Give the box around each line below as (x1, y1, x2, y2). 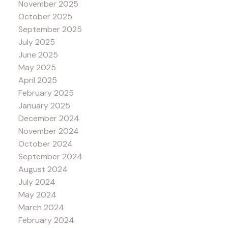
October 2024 (18, 138, 73, 149)
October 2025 (18, 11, 72, 22)
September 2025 (18, 23, 82, 35)
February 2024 (18, 214, 74, 225)
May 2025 (18, 62, 56, 73)
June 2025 (18, 49, 58, 60)
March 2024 (18, 202, 64, 213)
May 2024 (18, 189, 56, 200)
